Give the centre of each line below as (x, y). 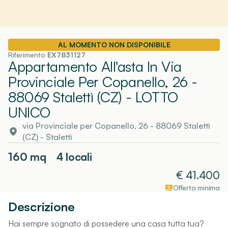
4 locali (74, 156)
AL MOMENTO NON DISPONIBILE (114, 44)
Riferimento (28, 54)
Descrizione (41, 206)
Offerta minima (196, 187)
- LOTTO (150, 97)
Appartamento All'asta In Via (95, 66)
